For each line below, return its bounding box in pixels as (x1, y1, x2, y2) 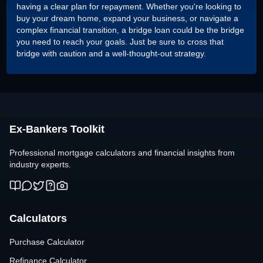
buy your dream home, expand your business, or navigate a (16, 14, 239, 23)
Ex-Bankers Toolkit (9, 123, 104, 135)
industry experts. (9, 160, 71, 169)
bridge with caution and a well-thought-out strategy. (16, 49, 207, 58)
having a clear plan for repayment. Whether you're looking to (16, 2, 242, 11)
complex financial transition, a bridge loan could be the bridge (16, 25, 245, 35)
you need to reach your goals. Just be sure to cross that (16, 37, 224, 46)
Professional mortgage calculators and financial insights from (9, 148, 235, 157)
